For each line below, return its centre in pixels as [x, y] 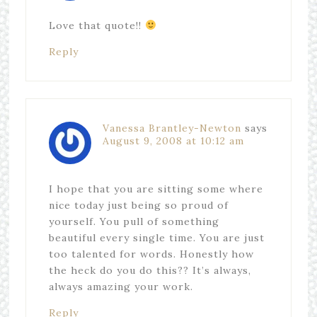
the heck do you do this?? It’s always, [150, 270]
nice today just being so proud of [138, 205]
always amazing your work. [121, 287]
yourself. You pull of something [134, 221]
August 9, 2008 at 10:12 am [173, 141]
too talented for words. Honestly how [151, 254]
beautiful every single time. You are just [156, 238]
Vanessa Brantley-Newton [172, 128]
